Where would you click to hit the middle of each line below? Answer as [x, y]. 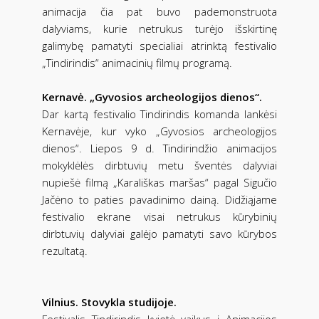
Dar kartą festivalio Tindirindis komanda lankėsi [159, 114]
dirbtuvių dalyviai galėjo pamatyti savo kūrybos [159, 233]
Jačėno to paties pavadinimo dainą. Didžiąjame [159, 199]
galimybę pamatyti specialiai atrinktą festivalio [159, 45]
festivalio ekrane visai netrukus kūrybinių [159, 216]
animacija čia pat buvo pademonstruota [159, 11]
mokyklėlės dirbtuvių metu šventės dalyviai [159, 165]
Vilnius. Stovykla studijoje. [109, 302]
